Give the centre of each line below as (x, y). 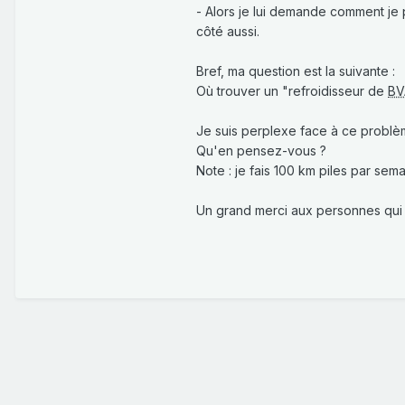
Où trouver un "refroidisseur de (292, 91)
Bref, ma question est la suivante (294, 71)
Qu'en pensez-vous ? (261, 151)
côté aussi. (228, 32)
